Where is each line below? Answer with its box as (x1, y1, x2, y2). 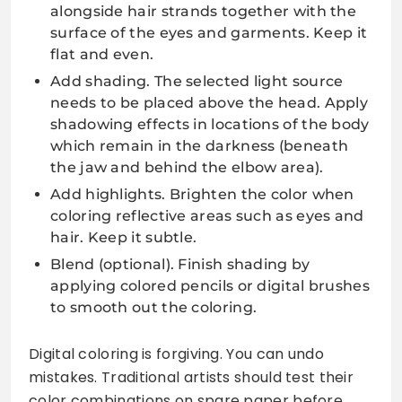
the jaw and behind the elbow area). (50, 158, 324, 176)
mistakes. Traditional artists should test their (29, 366, 354, 388)
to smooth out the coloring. (50, 298, 258, 316)
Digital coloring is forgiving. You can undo (29, 343, 324, 364)
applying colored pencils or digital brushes (50, 276, 370, 294)
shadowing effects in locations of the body (50, 115, 370, 133)
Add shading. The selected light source (50, 72, 344, 90)
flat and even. (50, 45, 154, 63)
